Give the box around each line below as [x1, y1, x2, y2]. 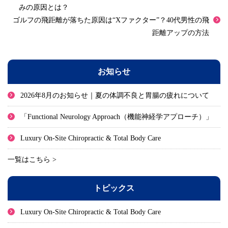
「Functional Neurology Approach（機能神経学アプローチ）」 [20, 112, 213, 121]
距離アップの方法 [152, 28, 209, 37]
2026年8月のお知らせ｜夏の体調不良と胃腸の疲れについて [20, 91, 209, 99]
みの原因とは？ [19, 3, 69, 11]
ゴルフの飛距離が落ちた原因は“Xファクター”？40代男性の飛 [13, 16, 209, 24]
